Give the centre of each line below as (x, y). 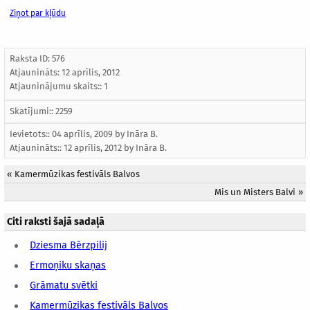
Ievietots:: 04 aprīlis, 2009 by (68, 134)
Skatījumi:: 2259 (41, 111)
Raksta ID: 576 (37, 59)
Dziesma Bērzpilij (69, 246)
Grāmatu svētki (64, 286)
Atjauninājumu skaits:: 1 (59, 86)
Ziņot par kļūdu (38, 13)
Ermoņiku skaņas (68, 266)
